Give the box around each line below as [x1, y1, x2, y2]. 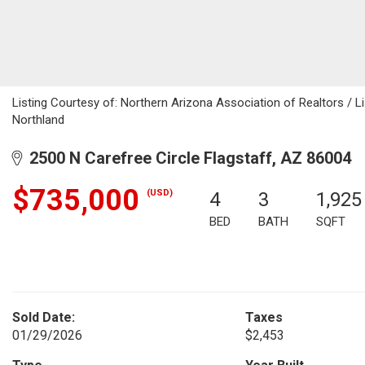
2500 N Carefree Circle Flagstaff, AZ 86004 [21, 148, 351, 168]
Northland [12, 112, 64, 127]
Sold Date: [12, 310, 75, 325]
